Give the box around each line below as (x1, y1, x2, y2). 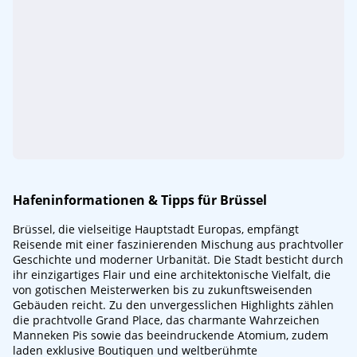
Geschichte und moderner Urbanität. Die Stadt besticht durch (13, 252, 343, 267)
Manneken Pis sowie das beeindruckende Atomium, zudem (13, 328, 328, 343)
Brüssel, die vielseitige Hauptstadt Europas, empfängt (13, 222, 299, 237)
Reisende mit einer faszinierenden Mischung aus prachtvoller (13, 237, 343, 252)
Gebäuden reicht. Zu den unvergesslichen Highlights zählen (13, 297, 334, 312)
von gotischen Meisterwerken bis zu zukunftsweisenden (13, 282, 312, 297)
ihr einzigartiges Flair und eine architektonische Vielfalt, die (13, 267, 331, 282)
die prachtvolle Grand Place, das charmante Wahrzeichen (13, 312, 320, 328)
